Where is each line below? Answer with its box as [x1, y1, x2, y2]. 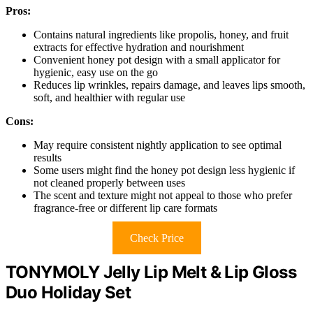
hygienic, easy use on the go [34, 66, 158, 79]
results [34, 152, 61, 164]
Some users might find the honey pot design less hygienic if [34, 164, 295, 177]
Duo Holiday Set [6, 282, 131, 303]
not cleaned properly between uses [34, 177, 185, 189]
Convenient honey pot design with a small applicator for [34, 54, 280, 66]
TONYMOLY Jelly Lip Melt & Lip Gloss [6, 262, 296, 283]
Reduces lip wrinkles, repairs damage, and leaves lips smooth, [34, 79, 305, 92]
